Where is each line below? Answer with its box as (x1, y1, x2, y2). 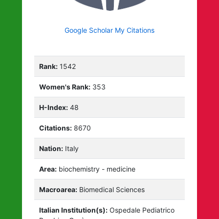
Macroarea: (39, 185, 78, 194)
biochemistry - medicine (57, 164, 136, 173)
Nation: (39, 144, 64, 153)
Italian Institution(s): (39, 205, 108, 214)
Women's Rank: (39, 82, 91, 91)
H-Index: (39, 103, 68, 111)
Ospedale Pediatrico (108, 205, 175, 214)
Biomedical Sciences (77, 185, 145, 194)
